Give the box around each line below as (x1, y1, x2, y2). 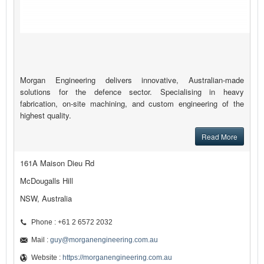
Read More (202, 131, 237, 142)
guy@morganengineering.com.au (50, 236, 158, 245)
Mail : (31, 236, 50, 245)
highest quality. (20, 110, 71, 121)
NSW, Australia (20, 193, 72, 204)
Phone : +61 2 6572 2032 (31, 218, 113, 227)
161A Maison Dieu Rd (20, 157, 94, 169)
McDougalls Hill (20, 175, 73, 187)
